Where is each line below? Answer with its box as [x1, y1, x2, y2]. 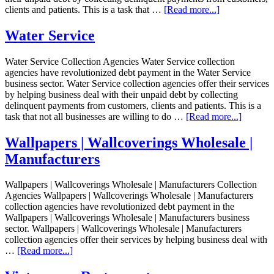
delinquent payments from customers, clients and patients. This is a [5, 100, 261, 111]
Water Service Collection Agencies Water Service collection [5, 56, 235, 67]
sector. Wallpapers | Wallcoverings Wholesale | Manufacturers [5, 223, 242, 234]
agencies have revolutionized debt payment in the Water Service [5, 67, 251, 78]
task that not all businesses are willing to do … [5, 111, 186, 122]
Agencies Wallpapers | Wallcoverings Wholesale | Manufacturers [5, 190, 253, 201]
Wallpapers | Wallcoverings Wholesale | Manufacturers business [5, 212, 250, 223]
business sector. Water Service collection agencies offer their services [5, 78, 269, 89]
